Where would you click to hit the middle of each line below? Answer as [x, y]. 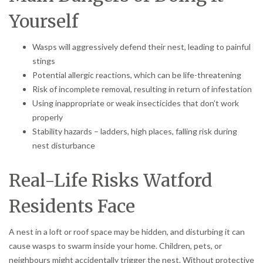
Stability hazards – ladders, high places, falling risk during [135, 131]
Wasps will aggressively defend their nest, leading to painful [141, 46]
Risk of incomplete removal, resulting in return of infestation [142, 89]
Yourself [44, 21]
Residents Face [72, 206]
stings [44, 60]
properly [48, 117]
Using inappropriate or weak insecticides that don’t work [136, 103]
